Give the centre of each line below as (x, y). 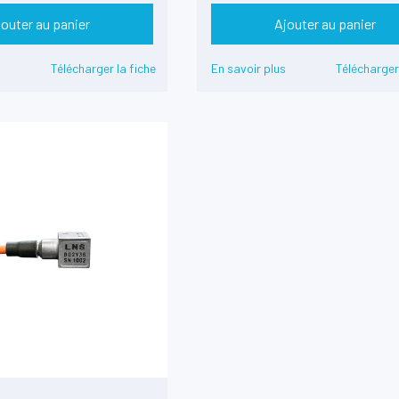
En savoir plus (249, 69)
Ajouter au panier (325, 24)
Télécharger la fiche (103, 69)
